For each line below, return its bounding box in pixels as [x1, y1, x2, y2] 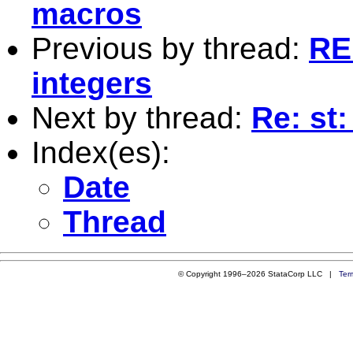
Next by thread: [32, 100, 251, 135]
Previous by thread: [32, 31, 309, 65]
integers [32, 65, 152, 100]
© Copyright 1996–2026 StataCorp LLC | [177, 269, 339, 278]
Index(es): [32, 135, 170, 169]
